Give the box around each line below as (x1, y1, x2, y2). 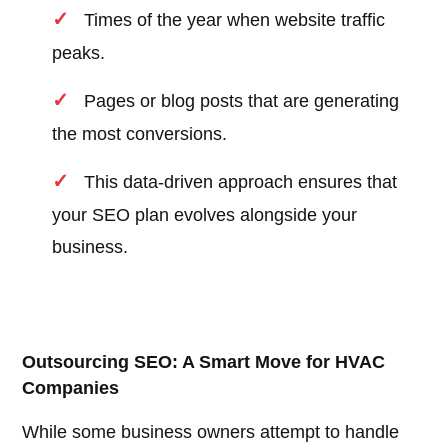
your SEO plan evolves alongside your (52, 205, 358, 226)
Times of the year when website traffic (84, 10, 386, 31)
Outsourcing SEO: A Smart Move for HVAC (22, 352, 386, 373)
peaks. (52, 43, 106, 64)
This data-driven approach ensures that (84, 172, 398, 193)
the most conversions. (52, 124, 228, 145)
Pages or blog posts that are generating (84, 91, 400, 112)
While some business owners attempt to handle (22, 422, 400, 443)
